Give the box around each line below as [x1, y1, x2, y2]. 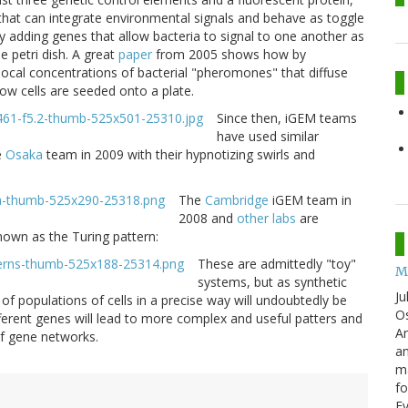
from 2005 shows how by [152, 46, 306, 64]
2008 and [178, 209, 237, 228]
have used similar [217, 127, 319, 146]
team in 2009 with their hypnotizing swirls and [43, 146, 315, 164]
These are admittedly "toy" [198, 255, 356, 273]
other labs [237, 209, 296, 228]
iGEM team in [269, 191, 352, 209]
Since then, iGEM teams [217, 109, 357, 127]
